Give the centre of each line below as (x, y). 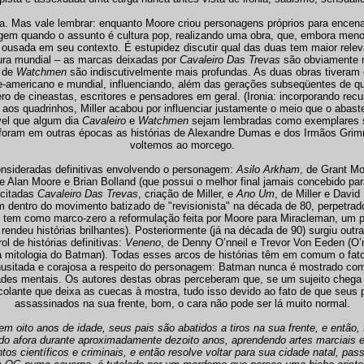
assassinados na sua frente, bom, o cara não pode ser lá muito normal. (182, 303)
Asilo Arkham (268, 169)
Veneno (143, 243)
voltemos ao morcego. (182, 145)
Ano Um (256, 194)
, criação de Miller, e (187, 194)
